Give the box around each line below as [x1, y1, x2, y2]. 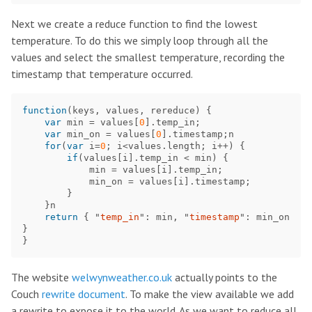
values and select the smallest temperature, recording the [11, 50, 285, 64]
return [45, 212, 78, 222]
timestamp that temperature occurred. [11, 67, 193, 81]
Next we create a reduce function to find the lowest [11, 17, 258, 31]
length [167, 141, 201, 151]
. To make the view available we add [125, 287, 294, 301]
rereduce [150, 105, 195, 116]
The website [11, 270, 72, 284]
